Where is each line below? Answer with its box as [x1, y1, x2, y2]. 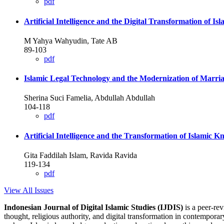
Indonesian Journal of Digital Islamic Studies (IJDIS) [4, 202, 183, 211]
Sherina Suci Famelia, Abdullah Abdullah [24, 93, 155, 102]
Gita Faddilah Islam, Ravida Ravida [24, 150, 137, 159]
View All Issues [4, 185, 53, 194]
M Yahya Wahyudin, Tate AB [24, 36, 117, 45]
